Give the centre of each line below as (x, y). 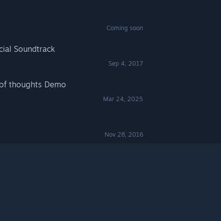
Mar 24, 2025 (123, 99)
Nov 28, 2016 (124, 134)
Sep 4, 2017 (126, 63)
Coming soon (125, 28)
